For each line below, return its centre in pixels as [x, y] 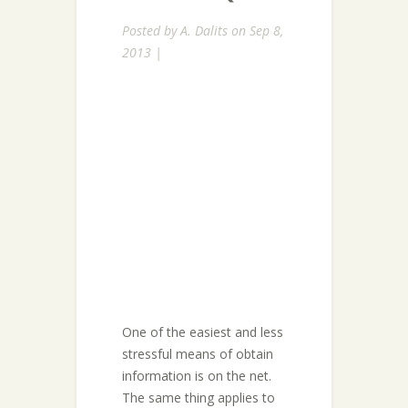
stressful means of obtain [198, 354]
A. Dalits [204, 31]
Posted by [151, 31]
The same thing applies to [199, 398]
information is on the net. [197, 376]
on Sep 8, [255, 31]
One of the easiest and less [203, 332]
